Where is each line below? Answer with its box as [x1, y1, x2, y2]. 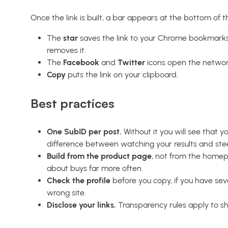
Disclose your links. [47, 200, 116, 210]
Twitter [118, 57, 145, 67]
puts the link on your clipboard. [66, 69, 178, 79]
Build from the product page [47, 151, 152, 161]
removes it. [47, 45, 86, 55]
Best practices [31, 96, 115, 111]
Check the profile [47, 176, 110, 186]
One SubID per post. [47, 127, 122, 137]
